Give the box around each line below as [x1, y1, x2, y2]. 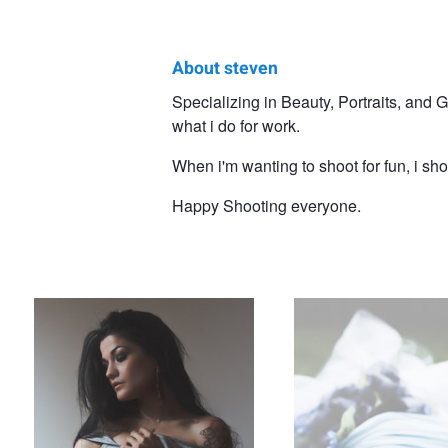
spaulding [34, 117, 166, 162]
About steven [172, 55, 278, 81]
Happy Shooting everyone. [172, 194, 361, 218]
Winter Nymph [298, 221, 371, 239]
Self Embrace [38, 221, 107, 239]
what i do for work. [172, 114, 300, 138]
